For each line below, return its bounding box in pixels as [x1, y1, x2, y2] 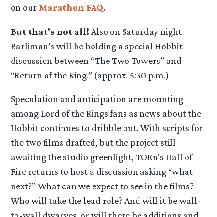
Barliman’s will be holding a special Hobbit [11, 40, 183, 51]
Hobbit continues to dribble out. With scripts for [11, 122, 203, 133]
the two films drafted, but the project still [11, 137, 176, 148]
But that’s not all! [11, 26, 92, 37]
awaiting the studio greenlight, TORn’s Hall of [11, 151, 193, 162]
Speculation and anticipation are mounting [11, 93, 184, 104]
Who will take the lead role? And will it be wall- [11, 195, 201, 206]
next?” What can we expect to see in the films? [11, 180, 194, 191]
